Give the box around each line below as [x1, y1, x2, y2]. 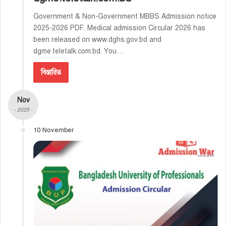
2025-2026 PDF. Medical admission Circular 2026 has [33, 23, 205, 32]
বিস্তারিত [41, 68, 61, 77]
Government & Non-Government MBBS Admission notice [33, 12, 216, 21]
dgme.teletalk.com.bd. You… [33, 46, 124, 55]
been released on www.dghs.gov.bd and [33, 35, 161, 44]
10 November [33, 126, 74, 134]
